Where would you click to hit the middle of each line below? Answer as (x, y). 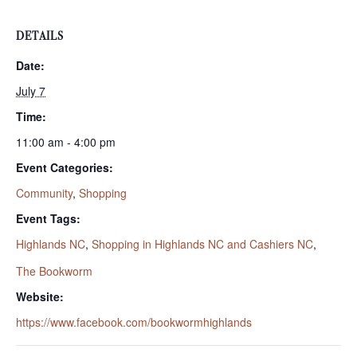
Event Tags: (48, 218)
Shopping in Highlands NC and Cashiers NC (202, 243)
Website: (40, 296)
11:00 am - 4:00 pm (66, 141)
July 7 (31, 90)
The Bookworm (54, 271)
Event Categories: (65, 167)
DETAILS (40, 36)
